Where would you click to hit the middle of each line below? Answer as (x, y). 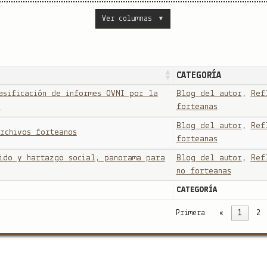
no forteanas (204, 171)
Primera (190, 213)
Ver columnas (127, 18)
